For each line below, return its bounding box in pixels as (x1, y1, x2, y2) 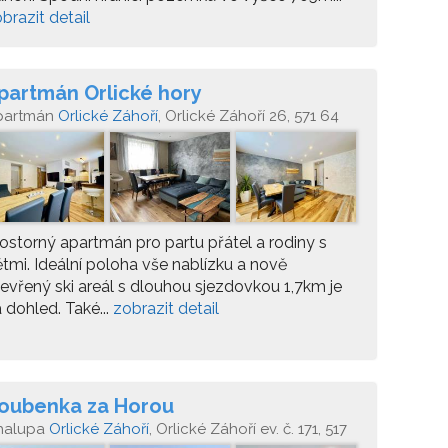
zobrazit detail (113, 299, 219, 318)
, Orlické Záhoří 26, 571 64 (158, 107, 339, 125)
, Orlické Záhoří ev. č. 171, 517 (149, 420, 347, 438)
